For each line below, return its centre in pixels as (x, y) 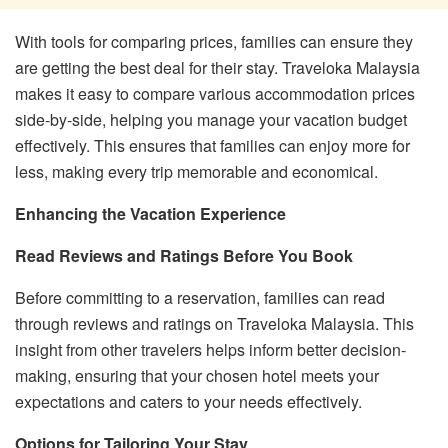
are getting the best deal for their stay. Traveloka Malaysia (217, 67)
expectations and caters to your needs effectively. (188, 401)
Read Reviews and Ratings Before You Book (184, 255)
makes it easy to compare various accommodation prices (215, 93)
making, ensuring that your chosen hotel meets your (197, 375)
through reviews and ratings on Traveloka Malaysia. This (214, 323)
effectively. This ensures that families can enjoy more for (212, 145)
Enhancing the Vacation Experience (150, 213)
